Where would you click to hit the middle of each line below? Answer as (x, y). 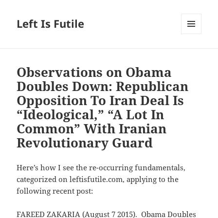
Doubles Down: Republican (103, 86)
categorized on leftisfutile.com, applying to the (98, 179)
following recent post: (55, 191)
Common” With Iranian (92, 129)
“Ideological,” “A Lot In (91, 115)
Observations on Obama (94, 72)
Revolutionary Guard (85, 143)
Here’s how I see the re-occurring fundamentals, (101, 168)
